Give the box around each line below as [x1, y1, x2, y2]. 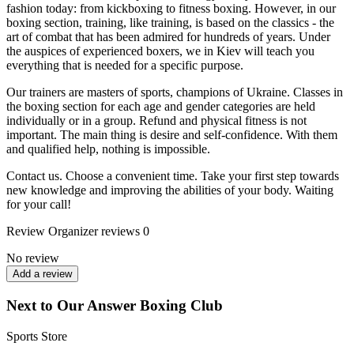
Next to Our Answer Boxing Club [6, 297, 223, 314]
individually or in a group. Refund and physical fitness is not [6, 114, 307, 128]
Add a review [13, 268, 72, 281]
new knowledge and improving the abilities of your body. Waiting [6, 183, 333, 198]
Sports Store [6, 329, 67, 343]
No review [6, 251, 59, 265]
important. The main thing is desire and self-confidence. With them [6, 128, 337, 142]
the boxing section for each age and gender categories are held [6, 100, 315, 114]
